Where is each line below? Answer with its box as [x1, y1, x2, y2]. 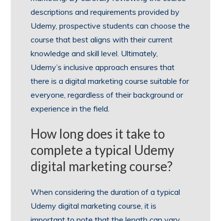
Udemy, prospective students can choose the [31, 20, 190, 31]
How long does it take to [31, 125, 165, 142]
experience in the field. [31, 103, 110, 113]
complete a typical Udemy [31, 142, 175, 158]
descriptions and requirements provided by [31, 6, 180, 17]
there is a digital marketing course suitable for [31, 75, 189, 86]
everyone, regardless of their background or [31, 89, 184, 100]
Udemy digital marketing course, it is [31, 200, 157, 211]
